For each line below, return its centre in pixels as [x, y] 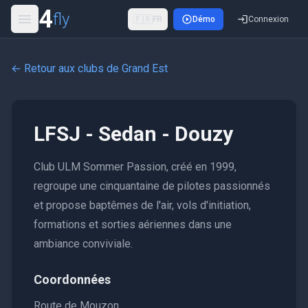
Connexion [268, 19]
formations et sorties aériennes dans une [133, 224]
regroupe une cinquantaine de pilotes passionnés [152, 186]
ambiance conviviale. [83, 244]
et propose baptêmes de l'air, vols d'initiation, [142, 205]
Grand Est [145, 68]
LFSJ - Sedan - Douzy [133, 134]
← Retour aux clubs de [66, 68]
